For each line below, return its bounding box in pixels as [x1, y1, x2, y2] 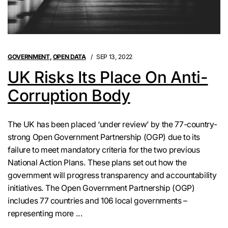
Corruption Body [8, 85, 130, 106]
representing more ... [8, 209, 83, 219]
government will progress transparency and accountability [8, 170, 217, 181]
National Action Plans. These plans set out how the [8, 158, 187, 168]
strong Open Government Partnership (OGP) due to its [8, 132, 201, 142]
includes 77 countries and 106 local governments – [8, 196, 187, 206]
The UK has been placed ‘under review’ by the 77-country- [8, 120, 217, 130]
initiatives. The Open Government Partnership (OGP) [8, 183, 195, 193]
